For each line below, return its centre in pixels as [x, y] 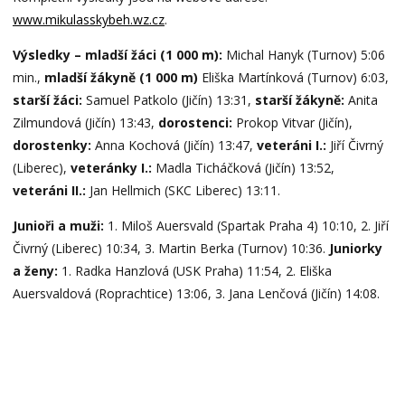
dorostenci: [197, 122]
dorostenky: [52, 145]
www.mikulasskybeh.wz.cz [88, 19]
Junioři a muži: [60, 225]
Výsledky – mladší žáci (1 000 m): [117, 54]
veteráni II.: [51, 190]
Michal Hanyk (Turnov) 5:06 [303, 54]
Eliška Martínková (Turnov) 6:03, [293, 77]
